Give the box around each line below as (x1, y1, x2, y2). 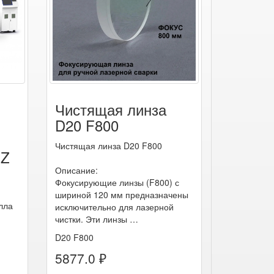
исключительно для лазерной (54, 200, 174, 213)
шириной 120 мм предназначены (54, 188, 188, 201)
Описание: (54, 163, 98, 176)
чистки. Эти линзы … (54, 212, 138, 225)
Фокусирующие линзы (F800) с (54, 176, 179, 188)
